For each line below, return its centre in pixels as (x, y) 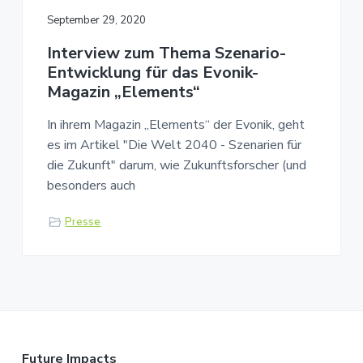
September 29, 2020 (96, 20)
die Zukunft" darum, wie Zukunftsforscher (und (176, 165)
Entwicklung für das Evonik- (152, 72)
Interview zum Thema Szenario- (166, 53)
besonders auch (91, 185)
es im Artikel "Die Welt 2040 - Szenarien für (174, 145)
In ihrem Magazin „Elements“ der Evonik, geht (175, 124)
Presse (83, 222)
